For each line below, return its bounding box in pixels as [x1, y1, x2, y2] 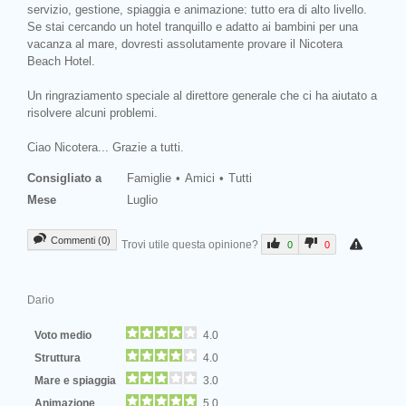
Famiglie [127, 170, 171, 185]
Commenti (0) [51, 234, 111, 246]
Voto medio [34, 328, 94, 341]
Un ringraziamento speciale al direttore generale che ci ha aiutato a [27, 88, 377, 102]
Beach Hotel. [27, 53, 95, 68]
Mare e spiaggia [34, 373, 121, 386]
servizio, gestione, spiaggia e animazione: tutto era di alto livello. [27, 2, 367, 16]
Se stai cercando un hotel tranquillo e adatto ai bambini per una [27, 19, 358, 34]
